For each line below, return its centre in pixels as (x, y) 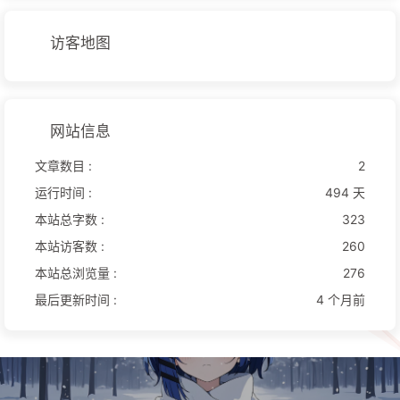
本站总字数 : (70, 219)
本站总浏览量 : (76, 272)
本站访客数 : (70, 246)
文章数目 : (63, 165)
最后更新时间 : (76, 299)
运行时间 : (63, 192)
